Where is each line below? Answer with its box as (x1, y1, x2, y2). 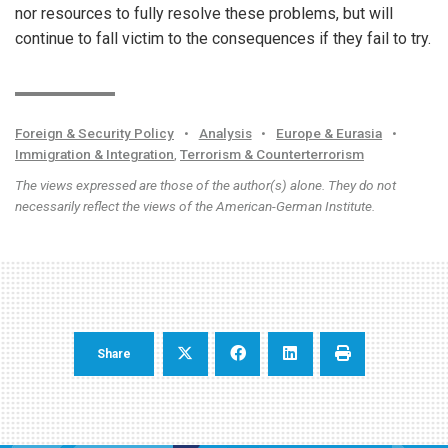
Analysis (198, 124, 252, 141)
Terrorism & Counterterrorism (180, 145, 364, 162)
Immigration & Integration (15, 145, 174, 162)
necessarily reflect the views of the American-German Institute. (15, 197, 375, 214)
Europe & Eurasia (276, 124, 383, 141)
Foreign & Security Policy (15, 124, 174, 141)
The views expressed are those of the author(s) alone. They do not (15, 176, 396, 193)
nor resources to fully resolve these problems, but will (15, 4, 393, 23)
